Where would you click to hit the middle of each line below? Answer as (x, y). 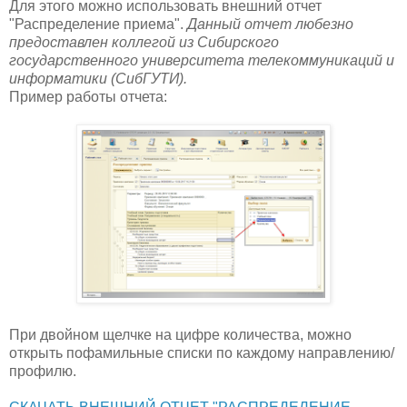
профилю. (43, 371)
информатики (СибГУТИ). (100, 78)
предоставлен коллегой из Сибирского (144, 42)
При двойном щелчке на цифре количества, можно (180, 334)
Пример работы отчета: (88, 96)
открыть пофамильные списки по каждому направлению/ (202, 352)
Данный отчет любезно (270, 24)
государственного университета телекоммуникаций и (202, 60)
